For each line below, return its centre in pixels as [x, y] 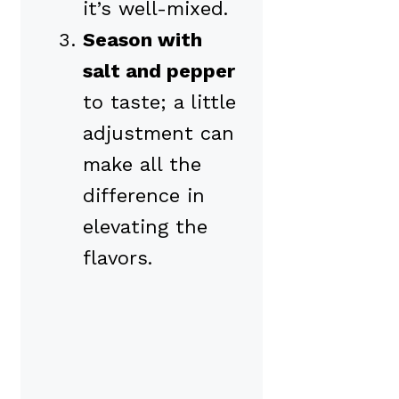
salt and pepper [159, 71]
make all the [142, 165]
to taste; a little [159, 102]
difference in [144, 196]
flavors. [118, 258]
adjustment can [159, 134]
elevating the [145, 227]
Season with [142, 40]
